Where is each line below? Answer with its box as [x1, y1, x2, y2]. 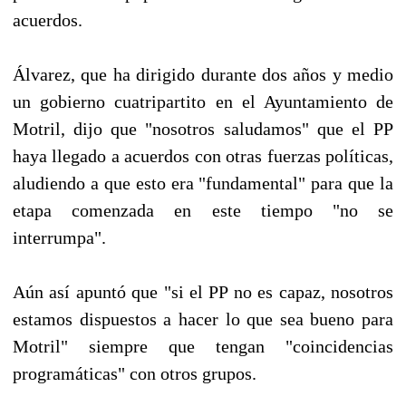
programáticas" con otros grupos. [13, 362, 256, 383]
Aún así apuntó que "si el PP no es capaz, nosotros [13, 281, 393, 302]
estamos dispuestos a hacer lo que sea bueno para [13, 308, 393, 329]
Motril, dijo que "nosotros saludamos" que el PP [13, 118, 393, 139]
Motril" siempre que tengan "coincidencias [13, 335, 393, 356]
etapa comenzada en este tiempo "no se [13, 199, 393, 220]
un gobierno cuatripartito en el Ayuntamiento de [13, 91, 393, 111]
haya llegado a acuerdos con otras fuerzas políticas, [13, 145, 393, 166]
